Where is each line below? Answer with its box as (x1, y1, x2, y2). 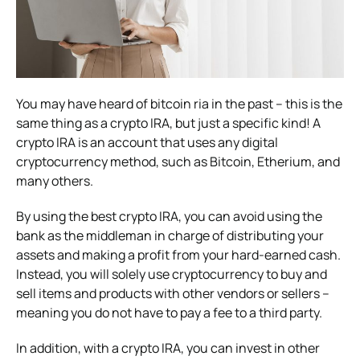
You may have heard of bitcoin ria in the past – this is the (16, 94, 342, 112)
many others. (16, 171, 93, 190)
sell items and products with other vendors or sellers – (16, 284, 329, 302)
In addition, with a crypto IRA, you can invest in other (16, 338, 320, 357)
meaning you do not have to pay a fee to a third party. (16, 303, 322, 321)
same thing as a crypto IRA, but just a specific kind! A (16, 113, 321, 132)
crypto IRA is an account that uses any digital (16, 133, 278, 151)
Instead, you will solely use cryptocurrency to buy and (16, 264, 327, 283)
